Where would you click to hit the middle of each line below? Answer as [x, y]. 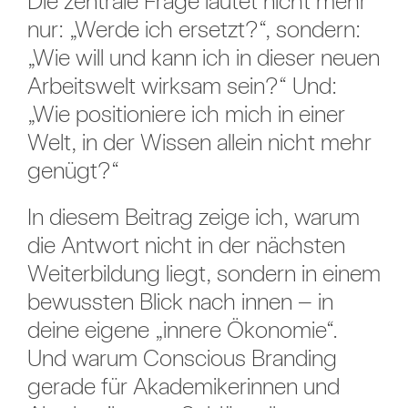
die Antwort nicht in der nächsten [186, 245]
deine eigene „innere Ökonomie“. [182, 330]
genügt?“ [73, 170]
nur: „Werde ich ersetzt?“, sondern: [194, 29]
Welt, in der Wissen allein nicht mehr [199, 142]
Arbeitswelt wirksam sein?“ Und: [182, 86]
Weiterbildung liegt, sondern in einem [204, 273]
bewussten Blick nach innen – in [180, 301]
